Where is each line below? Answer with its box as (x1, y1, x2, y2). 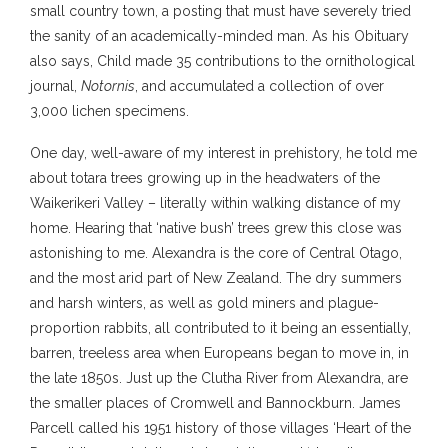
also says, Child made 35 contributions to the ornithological (30, 52, 415, 69)
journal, (30, 77, 81, 94)
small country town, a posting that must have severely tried (30, 2, 411, 19)
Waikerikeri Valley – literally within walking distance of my (30, 194, 401, 211)
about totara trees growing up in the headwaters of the (30, 169, 380, 186)
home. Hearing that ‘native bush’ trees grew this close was (30, 219, 402, 236)
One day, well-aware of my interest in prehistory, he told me (30, 144, 417, 161)
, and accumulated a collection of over (135, 77, 384, 94)
